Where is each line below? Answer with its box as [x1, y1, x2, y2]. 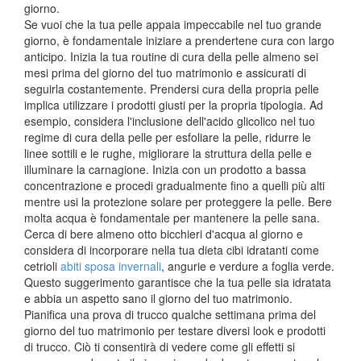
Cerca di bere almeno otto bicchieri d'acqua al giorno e [24, 225, 303, 242]
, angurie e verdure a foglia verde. [161, 257, 334, 274]
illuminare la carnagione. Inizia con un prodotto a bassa [24, 160, 306, 177]
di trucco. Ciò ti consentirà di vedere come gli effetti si [24, 338, 295, 355]
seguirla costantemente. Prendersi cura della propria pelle [24, 80, 319, 97]
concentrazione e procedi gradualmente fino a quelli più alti [24, 176, 325, 193]
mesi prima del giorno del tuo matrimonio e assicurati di [24, 64, 306, 81]
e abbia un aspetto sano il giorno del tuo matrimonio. [24, 289, 293, 306]
